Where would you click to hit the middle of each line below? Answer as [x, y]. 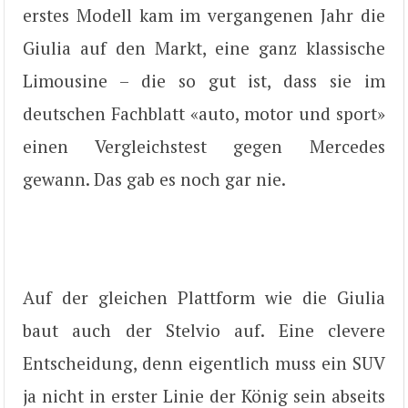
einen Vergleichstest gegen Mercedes [204, 147]
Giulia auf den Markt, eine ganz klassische [204, 48]
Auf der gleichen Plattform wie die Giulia [204, 297]
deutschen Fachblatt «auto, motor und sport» [204, 114]
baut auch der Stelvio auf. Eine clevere [204, 330]
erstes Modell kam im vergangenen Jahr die [204, 15]
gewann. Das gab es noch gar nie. [154, 179]
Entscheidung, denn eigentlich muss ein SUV [204, 362]
